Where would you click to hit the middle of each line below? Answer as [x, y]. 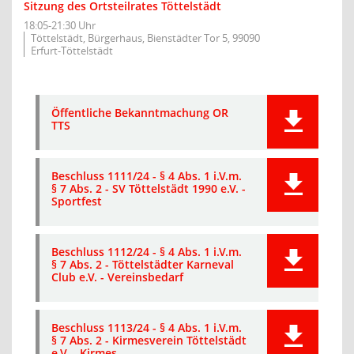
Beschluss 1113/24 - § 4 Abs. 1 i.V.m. [147, 328]
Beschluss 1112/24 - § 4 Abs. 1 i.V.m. [147, 252]
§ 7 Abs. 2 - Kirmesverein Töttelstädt [149, 340]
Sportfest [77, 201]
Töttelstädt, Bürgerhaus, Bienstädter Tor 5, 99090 [145, 38]
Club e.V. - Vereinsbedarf [117, 277]
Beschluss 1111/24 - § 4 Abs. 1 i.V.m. [147, 176]
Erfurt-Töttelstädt [72, 51]
